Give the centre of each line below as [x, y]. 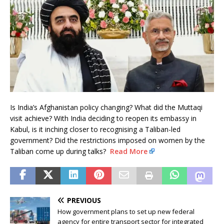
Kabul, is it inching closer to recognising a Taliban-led [95, 129]
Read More [129, 151]
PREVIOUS [84, 200]
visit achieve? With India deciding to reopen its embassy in [103, 118]
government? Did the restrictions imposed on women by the [107, 140]
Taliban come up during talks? [60, 151]
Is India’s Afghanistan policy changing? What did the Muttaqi [106, 107]
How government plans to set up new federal [126, 211]
